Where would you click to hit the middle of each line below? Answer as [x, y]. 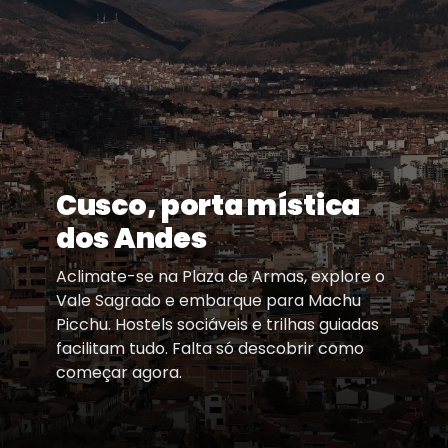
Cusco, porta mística [208, 205]
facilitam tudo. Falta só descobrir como [210, 348]
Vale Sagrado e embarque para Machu [208, 300]
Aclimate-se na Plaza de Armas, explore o [220, 276]
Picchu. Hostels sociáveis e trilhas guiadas [217, 324]
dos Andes [131, 238]
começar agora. [119, 372]
